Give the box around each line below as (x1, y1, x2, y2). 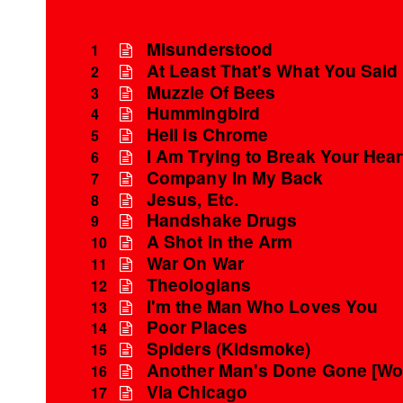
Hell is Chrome (147, 121, 269, 148)
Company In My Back (147, 164, 324, 190)
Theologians (147, 271, 251, 297)
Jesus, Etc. (147, 185, 238, 211)
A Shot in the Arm (147, 228, 293, 255)
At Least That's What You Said (147, 57, 399, 83)
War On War (147, 249, 244, 275)
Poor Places (147, 314, 247, 340)
